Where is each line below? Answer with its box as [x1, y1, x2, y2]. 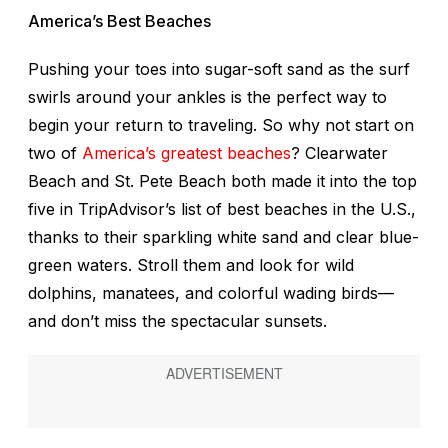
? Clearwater [291, 143, 388, 164]
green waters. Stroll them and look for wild [28, 255, 354, 276]
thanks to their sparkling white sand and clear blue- [28, 227, 419, 248]
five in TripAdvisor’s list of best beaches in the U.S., [28, 199, 416, 220]
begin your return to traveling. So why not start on [28, 115, 414, 136]
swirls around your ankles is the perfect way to [28, 87, 387, 108]
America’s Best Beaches [28, 11, 211, 32]
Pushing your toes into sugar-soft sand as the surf [28, 59, 410, 80]
